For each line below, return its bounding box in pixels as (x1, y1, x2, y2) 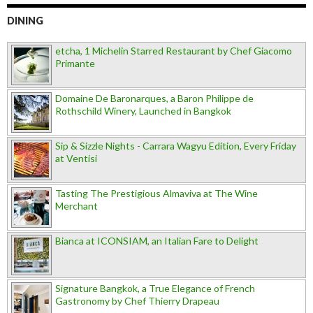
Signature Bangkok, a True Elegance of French (55, 282, 255, 295)
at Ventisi (55, 152, 97, 165)
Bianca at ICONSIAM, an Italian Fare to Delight (55, 235, 259, 247)
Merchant (55, 200, 98, 212)
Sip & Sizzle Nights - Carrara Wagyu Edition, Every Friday (55, 140, 296, 152)
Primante (55, 57, 95, 70)
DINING (7, 15, 43, 27)
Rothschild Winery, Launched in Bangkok (55, 105, 231, 117)
